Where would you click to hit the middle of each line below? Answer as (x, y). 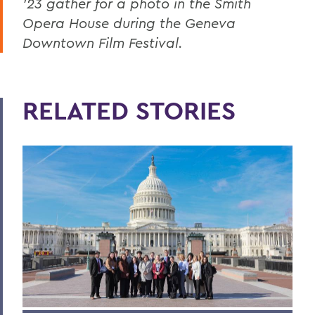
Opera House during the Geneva (129, 22)
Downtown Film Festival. (103, 42)
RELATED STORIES (129, 110)
